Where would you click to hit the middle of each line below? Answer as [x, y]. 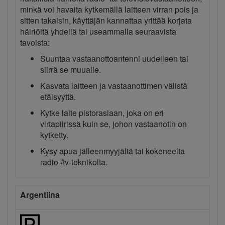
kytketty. [54, 135]
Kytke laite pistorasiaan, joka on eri [102, 113]
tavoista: [35, 43]
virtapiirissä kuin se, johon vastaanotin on [114, 124]
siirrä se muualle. [71, 70]
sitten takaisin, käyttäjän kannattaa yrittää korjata [106, 21]
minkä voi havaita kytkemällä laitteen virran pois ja [109, 10]
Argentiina [40, 195]
